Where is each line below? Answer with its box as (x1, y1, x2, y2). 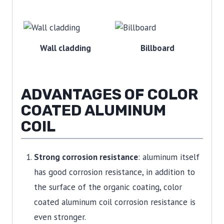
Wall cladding (40, 42, 91, 53)
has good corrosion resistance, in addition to (33, 166, 195, 177)
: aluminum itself (137, 151, 199, 162)
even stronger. (33, 211, 86, 222)
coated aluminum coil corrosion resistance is (33, 196, 195, 207)
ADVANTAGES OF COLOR (21, 85, 198, 103)
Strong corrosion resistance (33, 151, 138, 162)
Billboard (140, 42, 174, 53)
